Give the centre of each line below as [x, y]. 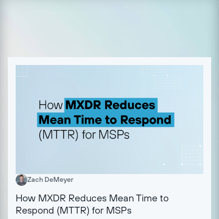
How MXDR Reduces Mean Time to [92, 197]
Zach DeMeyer [50, 180]
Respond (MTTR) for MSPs [74, 210]
